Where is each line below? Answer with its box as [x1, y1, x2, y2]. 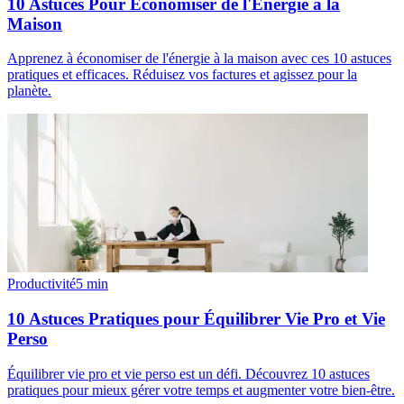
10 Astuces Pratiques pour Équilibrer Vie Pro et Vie [7, 308, 385, 328]
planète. [7, 83, 51, 99]
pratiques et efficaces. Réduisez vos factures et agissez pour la [7, 67, 357, 83]
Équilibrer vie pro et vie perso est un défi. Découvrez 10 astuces [7, 365, 370, 381]
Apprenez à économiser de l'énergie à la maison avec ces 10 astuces [7, 50, 391, 67]
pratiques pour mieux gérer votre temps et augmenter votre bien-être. [7, 381, 395, 398]
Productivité [7, 276, 76, 292]
